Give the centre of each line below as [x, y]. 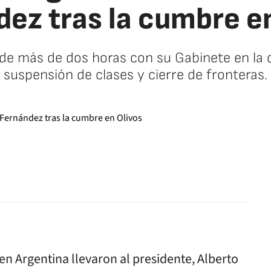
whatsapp [247, 172]
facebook [202, 172]
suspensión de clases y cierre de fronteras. [135, 75]
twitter [219, 172]
